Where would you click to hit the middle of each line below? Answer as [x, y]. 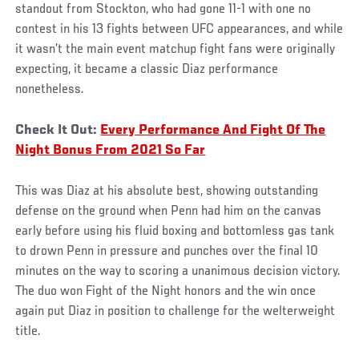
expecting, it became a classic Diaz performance [147, 69]
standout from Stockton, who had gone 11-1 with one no [163, 9]
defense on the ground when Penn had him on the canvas [169, 211]
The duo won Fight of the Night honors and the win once [166, 291]
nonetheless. [50, 89]
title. [28, 331]
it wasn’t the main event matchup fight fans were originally [175, 49]
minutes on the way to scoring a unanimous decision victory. [178, 271]
